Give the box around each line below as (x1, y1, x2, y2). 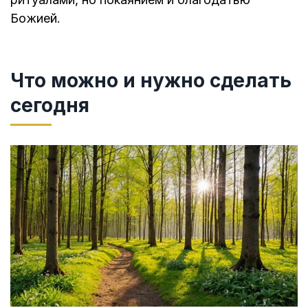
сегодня (10, 93, 89, 118)
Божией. (10, 11, 60, 26)
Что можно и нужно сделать (10, 69, 291, 93)
